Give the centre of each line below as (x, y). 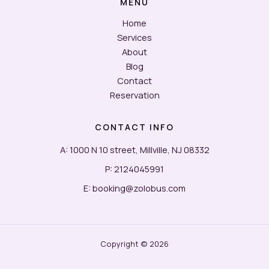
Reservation (134, 95)
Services (134, 37)
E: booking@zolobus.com (134, 188)
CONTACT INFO (134, 127)
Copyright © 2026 (134, 244)
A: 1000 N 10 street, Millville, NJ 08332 (134, 150)
